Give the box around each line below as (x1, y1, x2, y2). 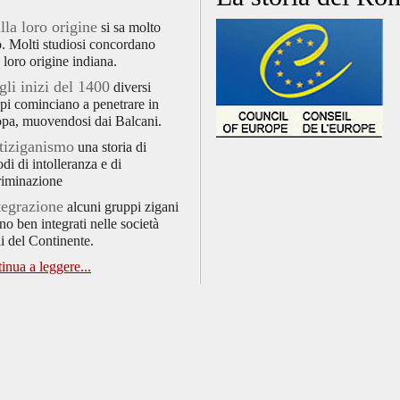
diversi (110, 79, 151, 95)
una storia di (74, 139, 150, 154)
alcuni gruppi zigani (63, 199, 179, 214)
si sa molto (97, 20, 161, 35)
